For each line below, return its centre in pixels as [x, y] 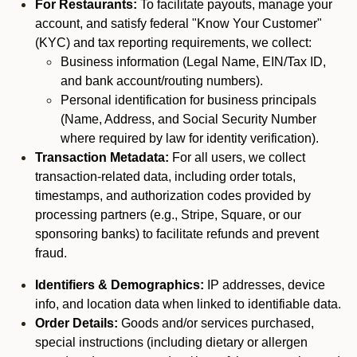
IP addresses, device [265, 285]
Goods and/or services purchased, [216, 323]
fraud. [51, 253]
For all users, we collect [239, 157]
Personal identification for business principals [188, 100]
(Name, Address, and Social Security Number [188, 119]
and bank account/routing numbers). [162, 81]
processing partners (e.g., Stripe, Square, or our [168, 215]
